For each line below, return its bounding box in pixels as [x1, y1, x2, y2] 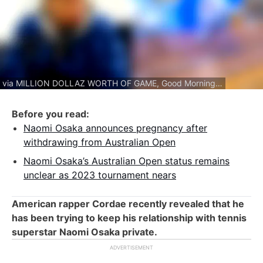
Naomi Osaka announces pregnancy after [23, 122, 207, 134]
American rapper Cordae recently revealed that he [12, 197, 244, 210]
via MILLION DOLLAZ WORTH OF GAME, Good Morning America [215, 77, 222, 88]
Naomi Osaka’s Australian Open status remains [23, 154, 230, 167]
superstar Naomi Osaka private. [12, 225, 157, 238]
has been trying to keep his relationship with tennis [12, 211, 247, 224]
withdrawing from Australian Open [23, 136, 176, 148]
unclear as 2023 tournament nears [23, 168, 176, 181]
